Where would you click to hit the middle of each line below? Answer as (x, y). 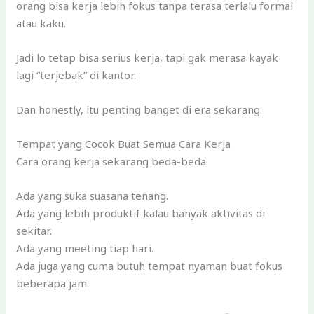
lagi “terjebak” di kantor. (76, 75)
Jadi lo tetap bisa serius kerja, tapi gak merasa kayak (148, 57)
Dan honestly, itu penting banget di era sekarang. (139, 109)
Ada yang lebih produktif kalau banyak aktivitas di (141, 213)
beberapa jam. (53, 283)
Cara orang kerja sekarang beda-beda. (112, 161)
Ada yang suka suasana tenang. (93, 195)
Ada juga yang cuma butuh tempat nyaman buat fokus (150, 265)
